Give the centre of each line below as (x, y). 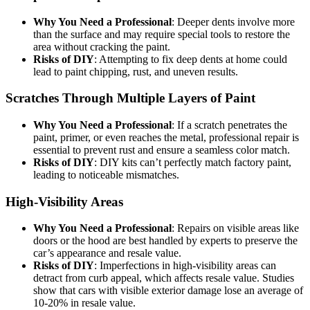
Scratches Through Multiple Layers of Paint (130, 98)
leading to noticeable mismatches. (106, 175)
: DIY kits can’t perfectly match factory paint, (193, 162)
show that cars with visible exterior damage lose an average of (168, 291)
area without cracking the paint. (102, 46)
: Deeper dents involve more (233, 21)
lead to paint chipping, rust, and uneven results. (136, 71)
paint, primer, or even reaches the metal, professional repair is (166, 137)
